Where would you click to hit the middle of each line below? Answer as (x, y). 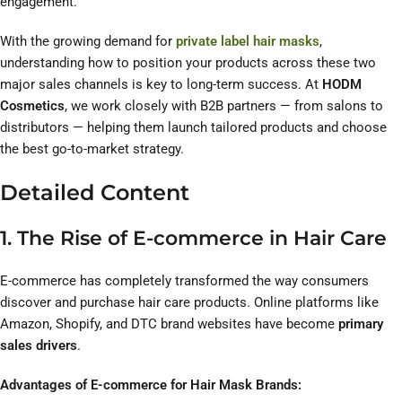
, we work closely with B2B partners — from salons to (224, 106)
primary (361, 324)
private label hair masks (248, 42)
